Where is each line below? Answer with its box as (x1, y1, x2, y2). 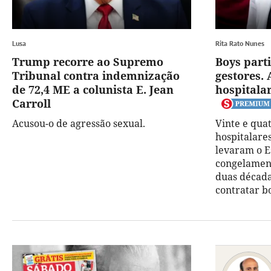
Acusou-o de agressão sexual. (12, 117, 145, 131)
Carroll (12, 96, 51, 111)
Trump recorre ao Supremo (12, 54, 163, 70)
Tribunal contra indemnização (12, 68, 180, 83)
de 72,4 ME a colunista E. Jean (12, 82, 174, 97)
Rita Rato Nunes (215, 39, 264, 48)
